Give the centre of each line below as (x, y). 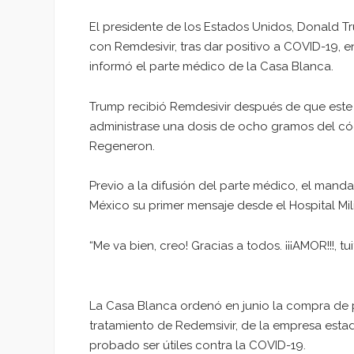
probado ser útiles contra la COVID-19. (198, 345)
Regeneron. (122, 146)
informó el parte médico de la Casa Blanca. (211, 66)
